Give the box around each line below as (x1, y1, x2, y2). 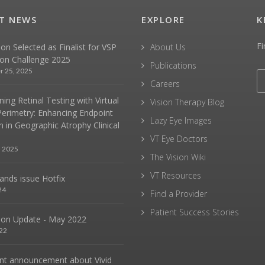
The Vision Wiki (150, 151, 206, 163)
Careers (150, 78, 180, 89)
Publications (150, 60, 196, 71)
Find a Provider (150, 188, 207, 199)
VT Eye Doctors (150, 133, 208, 144)
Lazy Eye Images (150, 115, 212, 126)
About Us (150, 41, 186, 53)
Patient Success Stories (150, 206, 239, 218)
